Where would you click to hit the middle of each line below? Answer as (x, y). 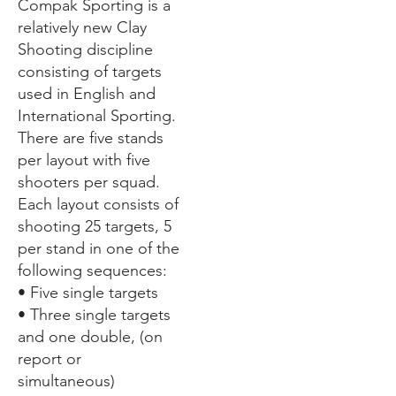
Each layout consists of (98, 204)
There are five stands (91, 137)
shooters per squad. (89, 182)
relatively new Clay (82, 27)
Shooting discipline (85, 49)
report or (49, 358)
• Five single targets (88, 292)
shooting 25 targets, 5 (95, 226)
